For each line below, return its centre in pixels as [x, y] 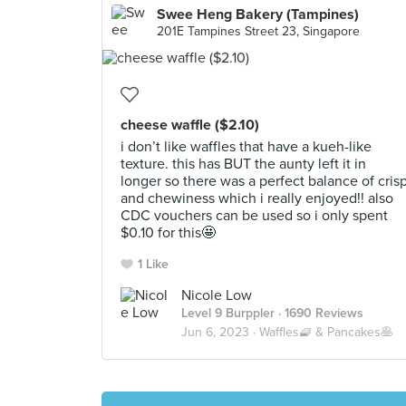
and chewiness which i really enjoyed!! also [257, 198]
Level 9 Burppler [228, 313]
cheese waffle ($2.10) [190, 125]
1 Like [153, 264]
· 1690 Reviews [319, 313]
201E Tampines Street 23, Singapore [258, 31]
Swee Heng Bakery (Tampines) [258, 14]
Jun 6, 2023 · [220, 332]
